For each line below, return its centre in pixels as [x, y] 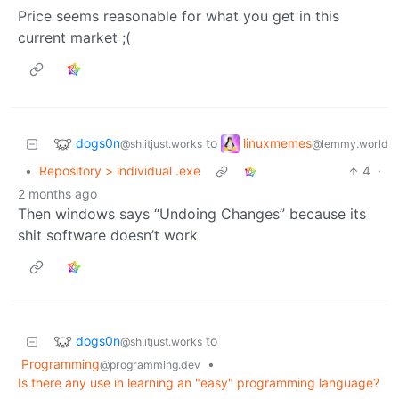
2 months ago [57, 194]
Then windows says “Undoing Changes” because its [192, 214]
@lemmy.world [350, 143]
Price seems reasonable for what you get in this [179, 16]
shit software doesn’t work [108, 236]
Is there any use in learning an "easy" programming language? [199, 383]
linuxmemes [277, 142]
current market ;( [74, 38]
